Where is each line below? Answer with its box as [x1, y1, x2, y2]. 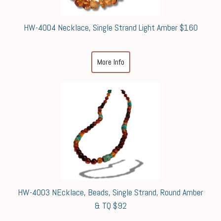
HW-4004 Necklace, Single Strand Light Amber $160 [23, 22, 198, 33]
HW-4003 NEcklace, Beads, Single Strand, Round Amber [18, 186, 203, 198]
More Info [97, 57, 124, 67]
